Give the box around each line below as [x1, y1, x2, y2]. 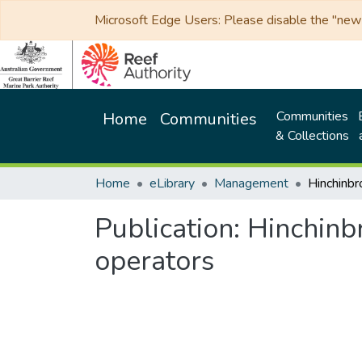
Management [214, 175, 288, 192]
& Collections [275, 127, 349, 145]
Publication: [95, 210, 247, 247]
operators [95, 242, 214, 280]
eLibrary [149, 175, 195, 192]
